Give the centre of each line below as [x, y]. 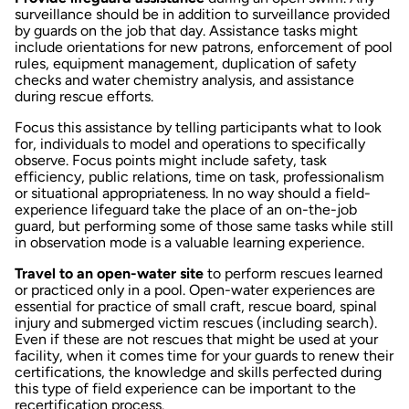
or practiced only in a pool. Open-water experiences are [195, 289]
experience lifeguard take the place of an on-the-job [186, 209]
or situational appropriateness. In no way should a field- [193, 193]
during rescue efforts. [84, 96]
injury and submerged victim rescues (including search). [196, 322]
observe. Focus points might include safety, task [171, 160]
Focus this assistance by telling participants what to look [198, 127]
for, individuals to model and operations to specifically [190, 143]
